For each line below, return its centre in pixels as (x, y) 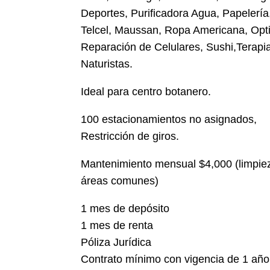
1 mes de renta (117, 226)
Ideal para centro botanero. (146, 92)
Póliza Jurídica (116, 243)
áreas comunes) (120, 181)
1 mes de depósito (125, 209)
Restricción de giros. (130, 137)
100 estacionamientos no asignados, (169, 120)
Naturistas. (107, 64)
